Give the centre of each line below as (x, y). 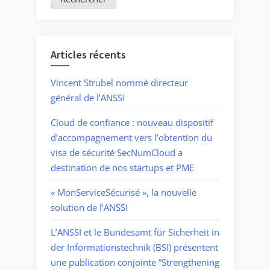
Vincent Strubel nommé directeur (119, 82)
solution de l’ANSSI (89, 207)
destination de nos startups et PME (122, 167)
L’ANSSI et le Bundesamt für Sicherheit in (135, 232)
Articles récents (88, 54)
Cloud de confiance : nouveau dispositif (132, 122)
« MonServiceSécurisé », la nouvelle (124, 192)
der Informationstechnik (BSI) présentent (134, 247)
